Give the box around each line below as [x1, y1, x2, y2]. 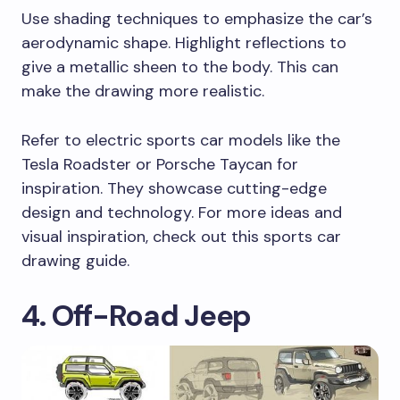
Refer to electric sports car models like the [21, 129, 340, 152]
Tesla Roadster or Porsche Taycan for [21, 154, 298, 176]
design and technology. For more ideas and [21, 202, 342, 224]
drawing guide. [21, 250, 129, 272]
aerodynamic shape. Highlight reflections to [21, 32, 346, 54]
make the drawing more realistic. [21, 80, 264, 103]
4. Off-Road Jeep [21, 296, 251, 336]
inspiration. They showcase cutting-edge [21, 178, 327, 200]
